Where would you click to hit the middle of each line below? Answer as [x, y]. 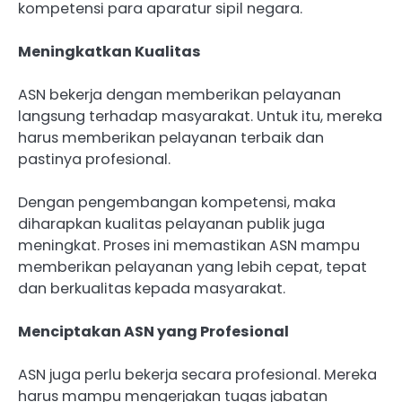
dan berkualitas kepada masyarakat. [152, 288]
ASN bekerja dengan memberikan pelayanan [179, 94]
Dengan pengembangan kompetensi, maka [177, 202]
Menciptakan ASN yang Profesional [153, 331]
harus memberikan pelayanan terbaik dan [171, 137]
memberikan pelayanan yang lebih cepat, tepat [192, 267]
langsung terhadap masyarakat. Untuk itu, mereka [200, 116]
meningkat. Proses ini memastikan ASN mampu [189, 245]
